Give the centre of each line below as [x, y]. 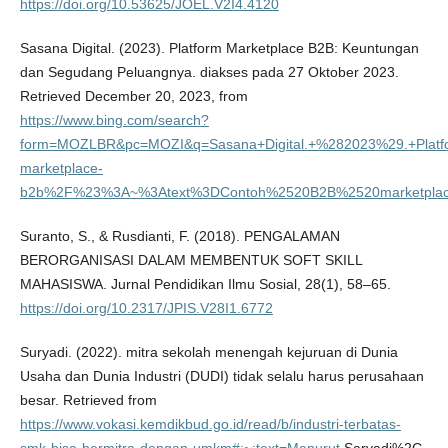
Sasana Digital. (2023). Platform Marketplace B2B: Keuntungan [219, 47]
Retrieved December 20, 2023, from [133, 95]
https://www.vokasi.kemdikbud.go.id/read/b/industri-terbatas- [210, 423]
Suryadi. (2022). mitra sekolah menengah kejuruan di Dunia [208, 351]
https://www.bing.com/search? [114, 119]
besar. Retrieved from [88, 399]
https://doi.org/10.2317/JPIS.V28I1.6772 [146, 307]
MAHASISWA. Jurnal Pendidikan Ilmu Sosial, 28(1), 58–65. [205, 283]
